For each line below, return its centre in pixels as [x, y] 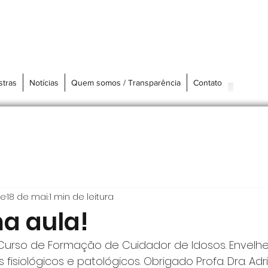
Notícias [44, 83]
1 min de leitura [81, 197]
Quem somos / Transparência [126, 83]
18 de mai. [28, 197]
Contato [208, 83]
